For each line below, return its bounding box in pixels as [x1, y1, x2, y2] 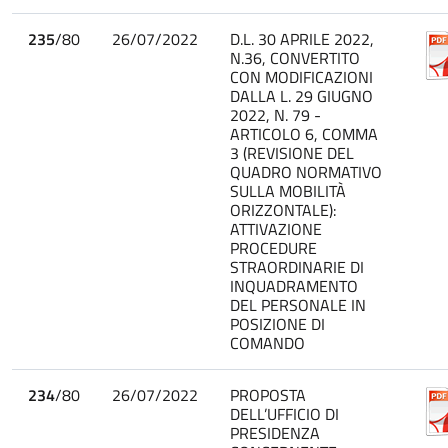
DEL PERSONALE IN [230, 292, 366, 317]
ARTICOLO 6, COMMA [230, 121, 378, 146]
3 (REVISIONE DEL [230, 140, 354, 165]
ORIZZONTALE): [230, 197, 336, 222]
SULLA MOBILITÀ [230, 178, 346, 203]
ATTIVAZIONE [230, 216, 322, 241]
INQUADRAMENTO [230, 273, 358, 298]
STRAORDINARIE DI [230, 254, 364, 279]
